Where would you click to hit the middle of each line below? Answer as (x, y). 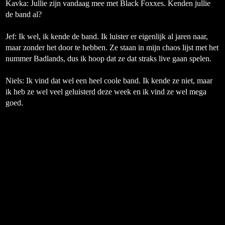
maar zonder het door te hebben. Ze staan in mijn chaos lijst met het (112, 47)
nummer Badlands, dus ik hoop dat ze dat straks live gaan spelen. (109, 59)
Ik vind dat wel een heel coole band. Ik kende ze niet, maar (119, 81)
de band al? (24, 14)
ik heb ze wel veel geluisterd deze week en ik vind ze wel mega (106, 92)
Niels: (16, 81)
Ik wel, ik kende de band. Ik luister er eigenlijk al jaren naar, (113, 36)
